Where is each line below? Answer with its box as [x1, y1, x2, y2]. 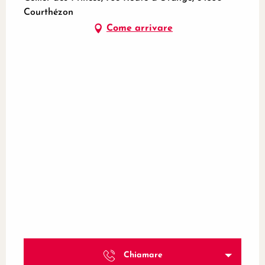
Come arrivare [106, 24, 173, 34]
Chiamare [124, 250, 163, 260]
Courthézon [24, 8, 73, 18]
